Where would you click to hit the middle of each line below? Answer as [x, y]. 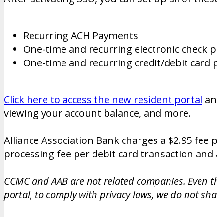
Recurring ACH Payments [81, 36]
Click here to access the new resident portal [103, 100]
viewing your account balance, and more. [97, 113]
